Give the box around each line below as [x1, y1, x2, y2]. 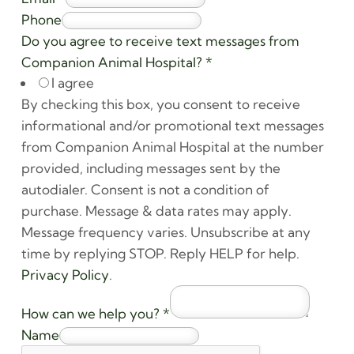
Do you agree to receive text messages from [21, 32, 299, 49]
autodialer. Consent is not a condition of [21, 180, 269, 198]
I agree [51, 73, 94, 91]
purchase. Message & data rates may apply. [21, 201, 292, 219]
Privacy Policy [21, 265, 109, 283]
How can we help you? [21, 304, 163, 322]
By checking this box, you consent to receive [21, 95, 300, 112]
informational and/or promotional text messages [21, 116, 324, 134]
